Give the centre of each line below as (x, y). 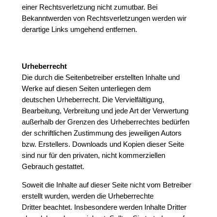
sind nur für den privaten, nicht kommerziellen (93, 155)
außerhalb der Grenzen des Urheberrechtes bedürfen (105, 122)
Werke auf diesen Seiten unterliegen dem (86, 89)
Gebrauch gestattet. (53, 167)
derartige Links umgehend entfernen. (79, 30)
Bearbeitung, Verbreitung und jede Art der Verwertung (105, 111)
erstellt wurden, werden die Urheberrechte (87, 196)
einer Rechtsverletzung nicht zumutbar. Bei (89, 7)
